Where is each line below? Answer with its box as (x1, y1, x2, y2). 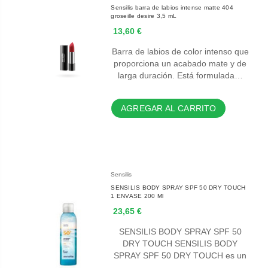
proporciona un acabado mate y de (114, 59, 247, 69)
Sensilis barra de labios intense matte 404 (111, 4, 233, 11)
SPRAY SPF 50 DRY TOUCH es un (114, 251, 247, 261)
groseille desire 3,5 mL (111, 13, 177, 20)
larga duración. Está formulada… (117, 71, 243, 81)
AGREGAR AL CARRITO (121, 103, 217, 114)
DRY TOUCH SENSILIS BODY (123, 239, 175, 249)
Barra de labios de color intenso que (111, 47, 249, 57)
